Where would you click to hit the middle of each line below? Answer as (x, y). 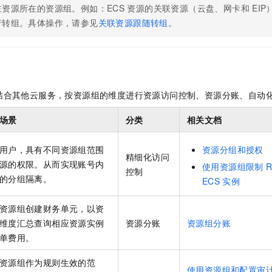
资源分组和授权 (233, 150)
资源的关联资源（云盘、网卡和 (188, 8)
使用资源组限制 (233, 167)
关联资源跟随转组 (133, 22)
